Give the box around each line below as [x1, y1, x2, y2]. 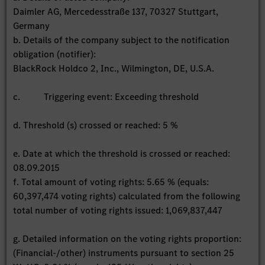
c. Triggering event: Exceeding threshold [13, 90, 199, 103]
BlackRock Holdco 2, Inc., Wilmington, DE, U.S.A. [13, 62, 215, 75]
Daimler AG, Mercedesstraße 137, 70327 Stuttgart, [13, 5, 219, 18]
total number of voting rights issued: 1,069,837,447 [13, 203, 223, 216]
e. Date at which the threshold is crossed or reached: [13, 147, 231, 160]
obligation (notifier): [13, 47, 96, 60]
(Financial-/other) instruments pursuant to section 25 [13, 246, 235, 259]
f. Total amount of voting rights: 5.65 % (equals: [13, 175, 209, 188]
